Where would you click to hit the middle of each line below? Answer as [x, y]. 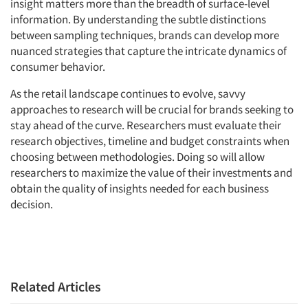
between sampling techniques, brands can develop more [145, 35]
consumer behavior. [58, 67]
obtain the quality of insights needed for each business [140, 189]
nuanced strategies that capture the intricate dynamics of [148, 51]
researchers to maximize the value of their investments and [151, 173]
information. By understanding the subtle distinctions [138, 20]
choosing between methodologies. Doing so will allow [137, 157]
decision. [32, 205]
